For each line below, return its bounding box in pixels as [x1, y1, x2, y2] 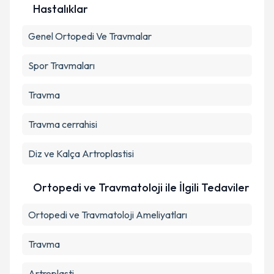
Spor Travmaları [28, 59, 95, 72]
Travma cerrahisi [28, 118, 97, 130]
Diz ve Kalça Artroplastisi [28, 147, 134, 160]
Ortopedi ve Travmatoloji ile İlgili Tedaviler [33, 180, 250, 194]
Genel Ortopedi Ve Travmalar [28, 30, 152, 42]
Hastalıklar [32, 2, 88, 16]
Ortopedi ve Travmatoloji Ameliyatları [28, 209, 187, 221]
